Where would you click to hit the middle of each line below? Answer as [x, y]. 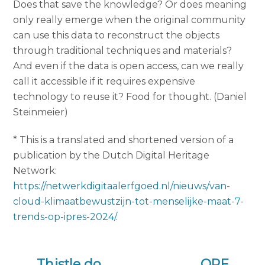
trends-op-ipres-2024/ [65, 217]
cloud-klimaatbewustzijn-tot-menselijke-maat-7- [129, 202]
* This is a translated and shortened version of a [124, 140]
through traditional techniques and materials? [123, 51]
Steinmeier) [41, 112]
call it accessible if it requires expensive [104, 82]
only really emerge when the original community [130, 20]
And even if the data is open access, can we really [129, 66]
